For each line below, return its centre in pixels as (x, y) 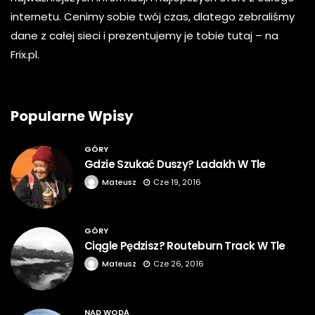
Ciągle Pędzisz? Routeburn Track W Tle (185, 246)
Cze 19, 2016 (177, 182)
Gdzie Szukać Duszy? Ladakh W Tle (175, 165)
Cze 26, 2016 (179, 264)
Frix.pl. (25, 55)
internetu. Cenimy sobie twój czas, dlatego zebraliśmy (153, 17)
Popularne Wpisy (72, 116)
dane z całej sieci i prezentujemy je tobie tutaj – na (144, 36)
